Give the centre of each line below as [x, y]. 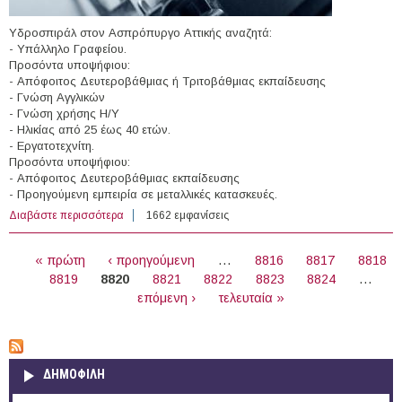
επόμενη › [166, 297]
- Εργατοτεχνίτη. [52, 145]
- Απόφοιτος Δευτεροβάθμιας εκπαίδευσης [124, 178]
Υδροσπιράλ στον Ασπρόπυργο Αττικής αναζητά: [140, 32]
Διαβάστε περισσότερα [66, 215]
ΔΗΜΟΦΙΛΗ [74, 374]
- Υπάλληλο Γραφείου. [68, 48]
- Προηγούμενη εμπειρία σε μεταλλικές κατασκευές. [143, 194]
